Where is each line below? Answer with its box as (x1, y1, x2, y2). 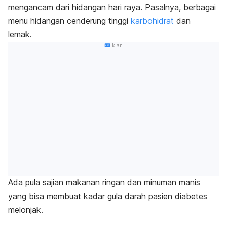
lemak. (8, 29, 34, 40)
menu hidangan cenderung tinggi (8, 15, 131, 26)
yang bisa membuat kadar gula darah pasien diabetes (8, 191, 207, 202)
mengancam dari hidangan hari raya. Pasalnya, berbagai (8, 2, 216, 12)
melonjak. (8, 205, 46, 215)
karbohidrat (131, 15, 174, 26)
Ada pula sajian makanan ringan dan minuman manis (8, 177, 200, 188)
